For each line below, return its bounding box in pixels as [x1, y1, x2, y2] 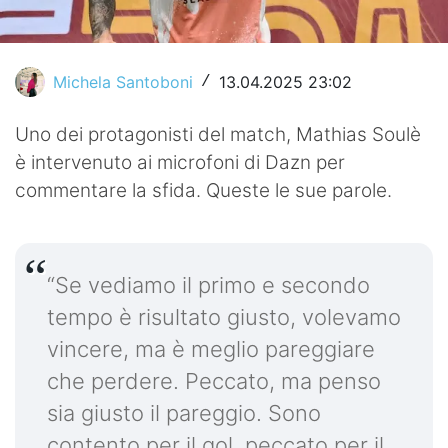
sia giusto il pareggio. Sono [47, 399, 321, 426]
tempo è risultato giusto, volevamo [47, 303, 401, 330]
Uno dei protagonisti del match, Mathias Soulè [15, 122, 421, 146]
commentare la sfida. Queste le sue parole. [15, 178, 392, 202]
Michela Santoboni [53, 71, 193, 92]
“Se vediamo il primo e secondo [47, 271, 370, 298]
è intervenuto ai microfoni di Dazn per [15, 150, 345, 174]
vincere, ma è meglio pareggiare [47, 335, 375, 362]
